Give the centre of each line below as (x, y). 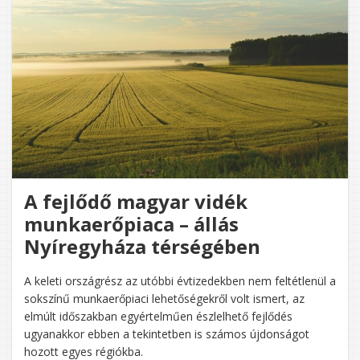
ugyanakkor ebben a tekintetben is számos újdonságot (167, 333)
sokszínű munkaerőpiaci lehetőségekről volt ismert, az (164, 298)
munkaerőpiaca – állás (131, 223)
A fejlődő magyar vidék (136, 201)
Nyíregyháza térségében (142, 246)
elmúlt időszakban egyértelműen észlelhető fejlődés (158, 316)
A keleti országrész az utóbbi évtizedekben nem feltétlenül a (180, 280)
